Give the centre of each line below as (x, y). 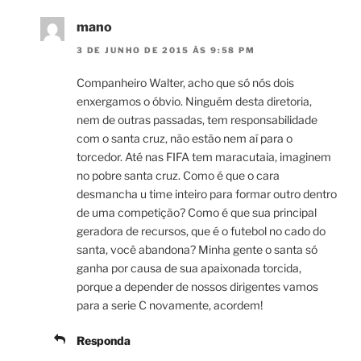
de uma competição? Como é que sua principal (197, 212)
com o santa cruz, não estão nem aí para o (185, 138)
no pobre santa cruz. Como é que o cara (178, 175)
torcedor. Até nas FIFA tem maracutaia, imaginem (204, 156)
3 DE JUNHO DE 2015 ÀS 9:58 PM (166, 50)
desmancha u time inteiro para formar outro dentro (207, 193)
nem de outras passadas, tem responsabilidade (197, 119)
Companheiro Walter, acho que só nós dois (185, 82)
